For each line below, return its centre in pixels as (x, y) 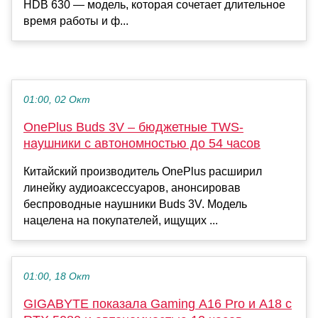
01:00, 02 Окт (57, 100)
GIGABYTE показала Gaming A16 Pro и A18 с (158, 304)
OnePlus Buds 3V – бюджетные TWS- (133, 127)
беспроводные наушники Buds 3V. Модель (135, 204)
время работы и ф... (76, 21)
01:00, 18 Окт (57, 277)
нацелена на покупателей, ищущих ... (121, 221)
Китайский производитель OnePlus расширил (143, 172)
